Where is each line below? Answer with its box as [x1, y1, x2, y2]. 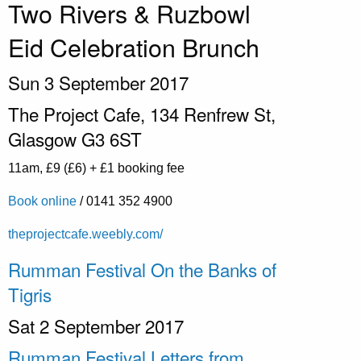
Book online [8, 193, 77, 208]
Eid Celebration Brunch [8, 28, 259, 64]
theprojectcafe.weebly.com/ [8, 226, 163, 241]
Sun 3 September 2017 [8, 68, 189, 95]
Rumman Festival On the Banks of [8, 255, 276, 282]
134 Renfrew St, [150, 100, 276, 127]
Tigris [8, 280, 52, 307]
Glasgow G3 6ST [8, 125, 142, 151]
